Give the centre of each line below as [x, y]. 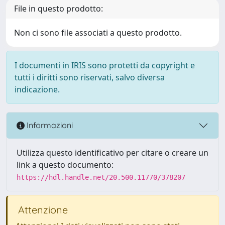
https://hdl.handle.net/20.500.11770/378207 [101, 177]
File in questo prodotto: [59, 8]
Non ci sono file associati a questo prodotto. [98, 32]
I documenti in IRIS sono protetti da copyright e [105, 65]
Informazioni [49, 125]
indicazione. [37, 89]
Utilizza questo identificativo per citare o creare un [113, 152]
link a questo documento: [65, 164]
